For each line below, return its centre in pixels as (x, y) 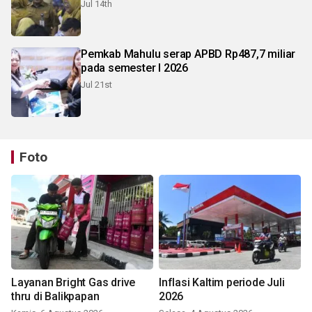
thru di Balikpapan (55, 297)
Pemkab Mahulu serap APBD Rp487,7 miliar (188, 54)
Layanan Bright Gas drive (73, 283)
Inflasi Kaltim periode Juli (222, 283)
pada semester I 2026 (134, 68)
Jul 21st (96, 85)
